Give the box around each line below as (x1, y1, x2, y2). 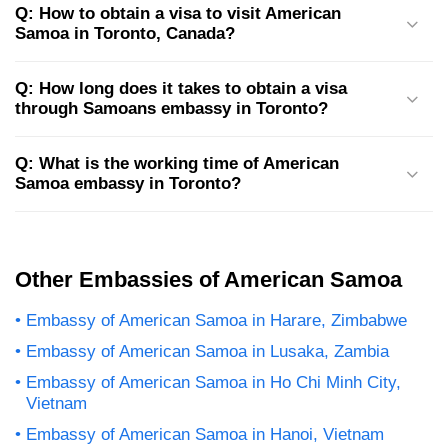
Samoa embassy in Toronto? (15, 174, 241, 194)
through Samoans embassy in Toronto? (15, 99, 328, 119)
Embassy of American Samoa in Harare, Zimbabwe (26, 311, 407, 331)
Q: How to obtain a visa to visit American (15, 4, 341, 24)
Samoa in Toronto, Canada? (15, 24, 235, 44)
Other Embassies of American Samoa (15, 267, 402, 293)
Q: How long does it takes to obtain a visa (15, 79, 347, 99)
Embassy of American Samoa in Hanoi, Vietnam (26, 425, 384, 445)
